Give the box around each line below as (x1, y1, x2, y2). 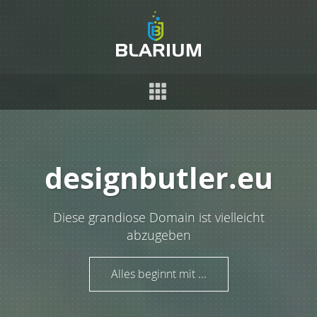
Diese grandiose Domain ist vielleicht (52, 208, 265, 226)
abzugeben (126, 226, 191, 243)
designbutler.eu (44, 158, 273, 199)
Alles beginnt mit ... (110, 265, 207, 282)
